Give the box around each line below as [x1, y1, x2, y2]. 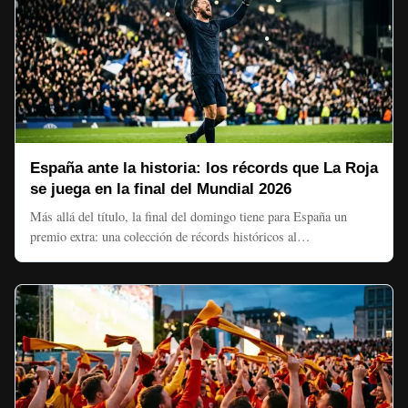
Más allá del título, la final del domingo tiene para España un [30, 208, 347, 225]
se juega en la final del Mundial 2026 [30, 180, 291, 198]
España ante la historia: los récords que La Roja [30, 159, 378, 177]
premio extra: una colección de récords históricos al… [30, 228, 310, 245]
